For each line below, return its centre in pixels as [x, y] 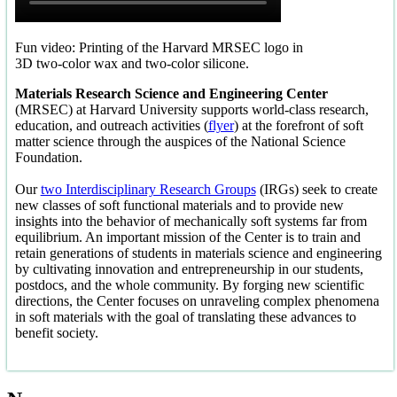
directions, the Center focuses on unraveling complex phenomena [197, 301]
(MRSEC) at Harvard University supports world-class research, [191, 110]
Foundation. [48, 158]
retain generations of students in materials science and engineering [198, 253]
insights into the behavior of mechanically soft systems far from [191, 222]
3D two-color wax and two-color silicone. [132, 64]
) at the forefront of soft [298, 126]
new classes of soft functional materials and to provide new [179, 206]
